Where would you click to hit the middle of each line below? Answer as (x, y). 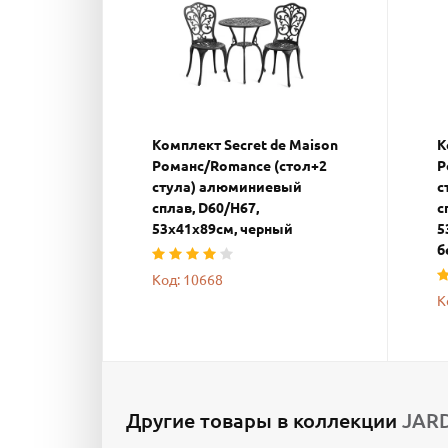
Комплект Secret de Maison (245, 144)
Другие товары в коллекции (264, 420)
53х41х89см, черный (222, 228)
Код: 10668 (187, 279)
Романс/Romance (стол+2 (239, 165)
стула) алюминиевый (227, 186)
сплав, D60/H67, (205, 207)
